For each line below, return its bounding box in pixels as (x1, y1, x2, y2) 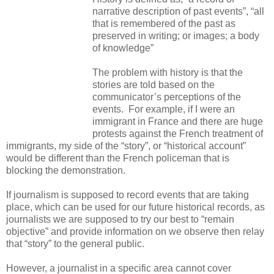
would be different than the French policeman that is (6, 152, 229, 163)
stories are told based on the (92, 79, 215, 90)
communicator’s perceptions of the (92, 91, 241, 102)
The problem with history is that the (92, 67, 243, 78)
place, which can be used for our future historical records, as (6, 201, 265, 212)
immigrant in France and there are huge (92, 116, 263, 127)
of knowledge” (92, 42, 154, 53)
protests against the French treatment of (92, 128, 263, 139)
